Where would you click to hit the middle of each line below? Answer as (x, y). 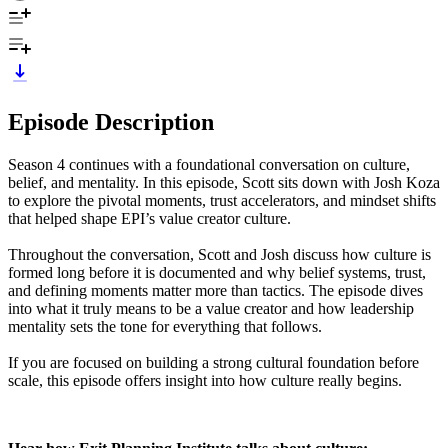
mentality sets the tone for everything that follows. (165, 326)
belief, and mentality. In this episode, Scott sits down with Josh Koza (224, 182)
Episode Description (111, 121)
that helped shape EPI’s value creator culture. (149, 218)
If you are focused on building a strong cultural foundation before (213, 362)
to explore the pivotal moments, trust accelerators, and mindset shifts (222, 200)
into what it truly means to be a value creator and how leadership (211, 308)
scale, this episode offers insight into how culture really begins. (205, 380)
